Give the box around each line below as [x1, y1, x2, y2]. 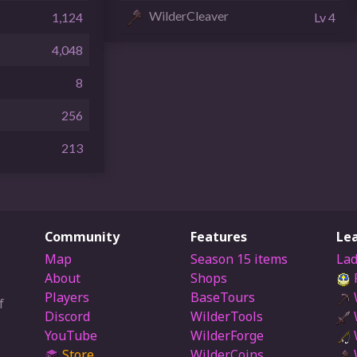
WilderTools [190, 307, 263, 325]
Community [45, 228, 120, 245]
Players [45, 288, 89, 306]
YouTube [45, 326, 97, 344]
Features [190, 228, 247, 245]
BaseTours [190, 288, 255, 306]
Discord [45, 307, 90, 325]
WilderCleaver [148, 8, 229, 24]
